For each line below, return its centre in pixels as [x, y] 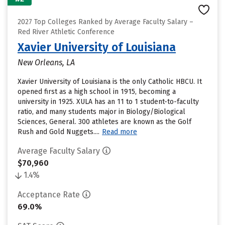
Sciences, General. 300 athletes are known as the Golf [104, 122]
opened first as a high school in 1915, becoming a [97, 92]
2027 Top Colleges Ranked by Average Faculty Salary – [105, 22]
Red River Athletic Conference [66, 32]
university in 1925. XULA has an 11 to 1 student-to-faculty [108, 102]
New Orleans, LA [46, 63]
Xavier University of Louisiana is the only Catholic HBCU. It [110, 82]
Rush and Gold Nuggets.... [59, 132]
